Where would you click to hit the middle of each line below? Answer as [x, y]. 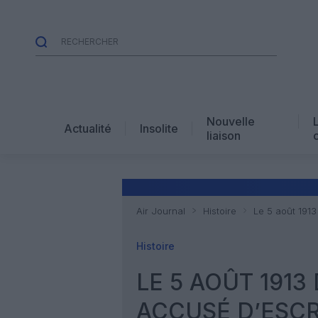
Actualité [88, 128]
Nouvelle [231, 121]
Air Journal [161, 211]
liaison [224, 135]
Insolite [159, 128]
